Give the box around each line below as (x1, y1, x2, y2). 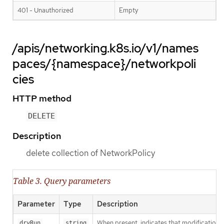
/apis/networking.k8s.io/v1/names (12, 40, 198, 56)
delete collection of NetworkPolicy (26, 147, 155, 159)
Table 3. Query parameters (13, 175, 110, 187)
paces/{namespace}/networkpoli (12, 56, 196, 72)
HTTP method (12, 92, 71, 104)
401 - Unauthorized (17, 6, 73, 15)
